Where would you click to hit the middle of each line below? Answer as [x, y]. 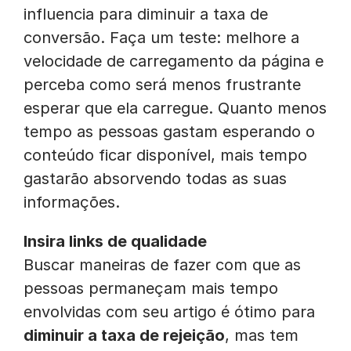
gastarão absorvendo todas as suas [155, 179]
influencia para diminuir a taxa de [146, 14]
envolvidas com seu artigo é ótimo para [169, 312]
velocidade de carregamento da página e [174, 61]
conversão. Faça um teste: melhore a [161, 38]
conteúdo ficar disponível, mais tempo [165, 155]
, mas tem [262, 335]
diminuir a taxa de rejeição [124, 335]
